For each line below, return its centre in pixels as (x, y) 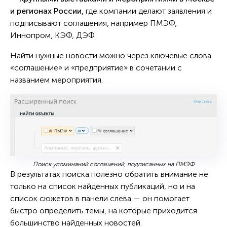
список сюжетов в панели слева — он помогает (100, 198)
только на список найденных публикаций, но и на (103, 186)
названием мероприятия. (56, 80)
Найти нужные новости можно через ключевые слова (111, 55)
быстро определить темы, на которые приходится (104, 210)
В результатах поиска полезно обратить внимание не (109, 174)
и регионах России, (47, 11)
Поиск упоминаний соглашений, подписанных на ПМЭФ (113, 164)
